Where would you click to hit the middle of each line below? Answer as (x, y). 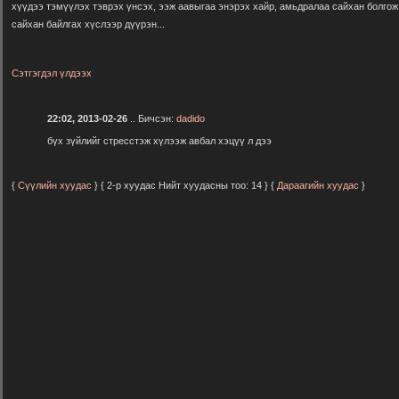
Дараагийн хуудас (318, 186)
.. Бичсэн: (152, 118)
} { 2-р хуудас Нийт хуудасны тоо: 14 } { (186, 186)
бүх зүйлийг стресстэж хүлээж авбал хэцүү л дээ (159, 140)
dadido (191, 118)
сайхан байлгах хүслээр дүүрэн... (88, 24)
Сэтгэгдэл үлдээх (52, 73)
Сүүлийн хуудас (56, 186)
